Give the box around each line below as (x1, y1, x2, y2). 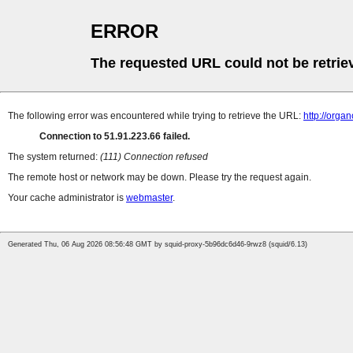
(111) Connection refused (100, 151, 208, 163)
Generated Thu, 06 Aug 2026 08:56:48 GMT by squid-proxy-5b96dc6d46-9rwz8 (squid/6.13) (8, 240, 307, 249)
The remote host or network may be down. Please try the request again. (8, 172, 311, 184)
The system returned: (8, 151, 100, 163)
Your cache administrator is (8, 192, 126, 204)
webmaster (126, 192, 173, 204)
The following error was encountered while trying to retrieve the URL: (8, 110, 303, 122)
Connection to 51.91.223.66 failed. (39, 131, 190, 143)
